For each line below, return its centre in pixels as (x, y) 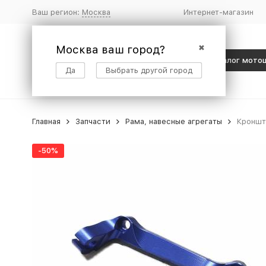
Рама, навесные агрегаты (173, 121)
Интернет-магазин (218, 12)
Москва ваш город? (110, 49)
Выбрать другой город (149, 70)
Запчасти (93, 121)
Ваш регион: (57, 12)
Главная (46, 121)
